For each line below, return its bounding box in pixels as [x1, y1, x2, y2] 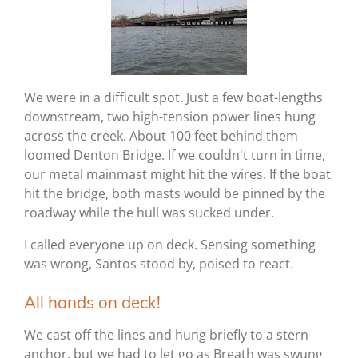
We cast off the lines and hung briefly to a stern [24, 326, 308, 344]
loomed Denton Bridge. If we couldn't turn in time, [24, 146, 325, 165]
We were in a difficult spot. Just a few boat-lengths [24, 89, 323, 107]
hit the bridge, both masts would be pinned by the [24, 185, 325, 203]
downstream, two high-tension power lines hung [24, 108, 316, 126]
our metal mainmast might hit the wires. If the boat [24, 165, 331, 184]
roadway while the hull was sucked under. [24, 204, 274, 222]
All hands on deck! [24, 292, 161, 313]
